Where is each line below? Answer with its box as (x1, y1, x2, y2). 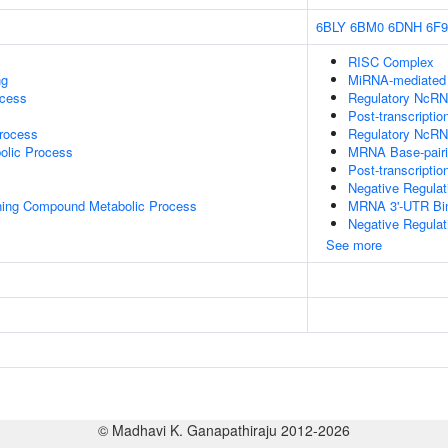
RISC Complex (348, 52, 434, 71)
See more (326, 235, 382, 254)
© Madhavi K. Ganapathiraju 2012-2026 (98, 420, 350, 440)
